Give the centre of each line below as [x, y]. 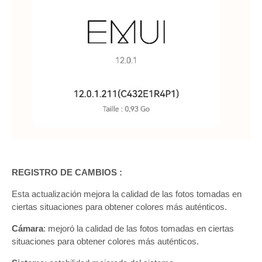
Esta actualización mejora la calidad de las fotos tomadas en [127, 194]
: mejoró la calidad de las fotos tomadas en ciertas [139, 228]
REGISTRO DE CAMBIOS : [67, 172]
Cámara [27, 228]
